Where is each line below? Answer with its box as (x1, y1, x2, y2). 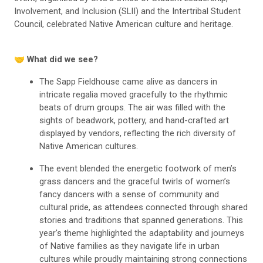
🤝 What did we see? (14, 53, 98, 65)
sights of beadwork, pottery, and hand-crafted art (39, 114, 230, 126)
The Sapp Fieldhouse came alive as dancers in (39, 76, 218, 87)
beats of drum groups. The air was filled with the (39, 102, 226, 113)
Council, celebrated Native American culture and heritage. (14, 18, 233, 29)
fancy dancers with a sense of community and (39, 188, 220, 200)
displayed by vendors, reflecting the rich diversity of (39, 127, 237, 139)
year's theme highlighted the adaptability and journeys (39, 227, 245, 238)
